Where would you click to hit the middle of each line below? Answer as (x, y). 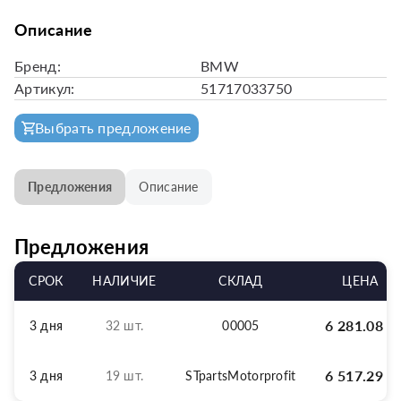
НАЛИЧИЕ (124, 281)
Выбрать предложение (113, 128)
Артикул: (45, 88)
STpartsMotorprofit (241, 375)
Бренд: (38, 66)
